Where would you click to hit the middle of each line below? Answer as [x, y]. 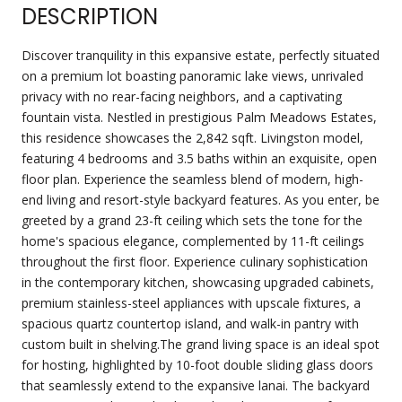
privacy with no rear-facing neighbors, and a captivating [182, 96]
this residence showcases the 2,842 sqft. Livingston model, [192, 137]
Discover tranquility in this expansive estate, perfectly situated [201, 55]
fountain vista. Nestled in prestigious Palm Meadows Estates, [199, 117]
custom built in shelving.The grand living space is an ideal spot [201, 344]
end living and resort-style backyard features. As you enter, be [201, 199]
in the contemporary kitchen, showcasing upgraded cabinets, [198, 282]
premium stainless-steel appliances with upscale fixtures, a [191, 302]
